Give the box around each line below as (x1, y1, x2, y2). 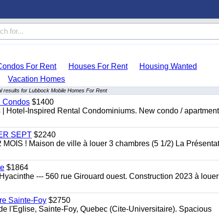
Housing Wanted (139, 62, 197, 70)
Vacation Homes (8, 75, 66, 83)
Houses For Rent (68, 62, 128, 70)
